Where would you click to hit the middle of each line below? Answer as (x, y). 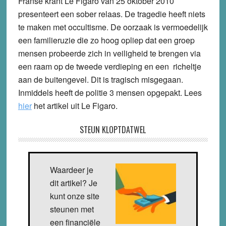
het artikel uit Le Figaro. (74, 105)
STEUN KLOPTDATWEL (113, 129)
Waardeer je (71, 169)
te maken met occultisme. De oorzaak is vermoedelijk (113, 27)
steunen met (72, 209)
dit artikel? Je (73, 183)
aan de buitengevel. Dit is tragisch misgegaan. (100, 79)
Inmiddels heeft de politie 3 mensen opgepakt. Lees (110, 92)
